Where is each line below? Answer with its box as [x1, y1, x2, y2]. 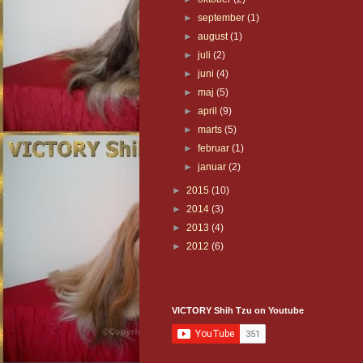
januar [198, 161, 229, 173]
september [198, 12, 248, 24]
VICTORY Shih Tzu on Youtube [172, 305, 304, 316]
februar [198, 143, 233, 155]
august [198, 31, 231, 43]
